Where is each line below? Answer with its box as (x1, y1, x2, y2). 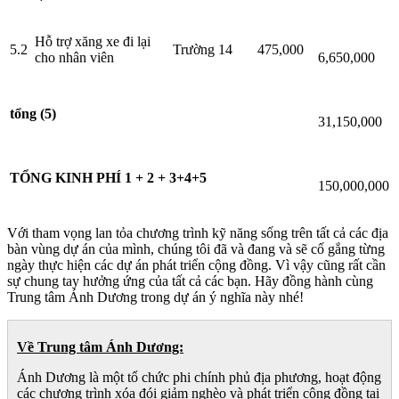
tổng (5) (10, 106, 56, 122)
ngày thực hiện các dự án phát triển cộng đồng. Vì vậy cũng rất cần (7, 257, 386, 273)
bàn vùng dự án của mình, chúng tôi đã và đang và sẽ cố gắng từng (7, 241, 385, 257)
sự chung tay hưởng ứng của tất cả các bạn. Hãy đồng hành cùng (7, 273, 373, 289)
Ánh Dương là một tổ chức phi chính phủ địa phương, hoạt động (17, 370, 381, 386)
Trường (173, 42, 215, 58)
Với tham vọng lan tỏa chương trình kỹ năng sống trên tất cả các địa (7, 225, 388, 241)
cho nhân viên (35, 50, 114, 66)
